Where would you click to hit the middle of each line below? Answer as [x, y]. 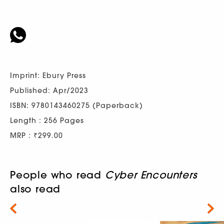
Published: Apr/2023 [49, 91]
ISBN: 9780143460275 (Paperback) [76, 106]
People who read [57, 175]
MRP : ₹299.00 [36, 136]
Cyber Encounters [151, 175]
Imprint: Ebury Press [48, 76]
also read [35, 189]
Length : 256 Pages [47, 121]
